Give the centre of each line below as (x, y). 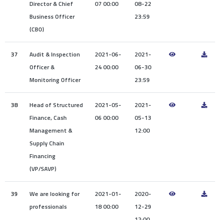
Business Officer (52, 17)
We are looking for (55, 194)
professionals (48, 207)
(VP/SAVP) (43, 169)
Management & (51, 131)
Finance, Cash (48, 118)
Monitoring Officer (55, 80)
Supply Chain (47, 143)
